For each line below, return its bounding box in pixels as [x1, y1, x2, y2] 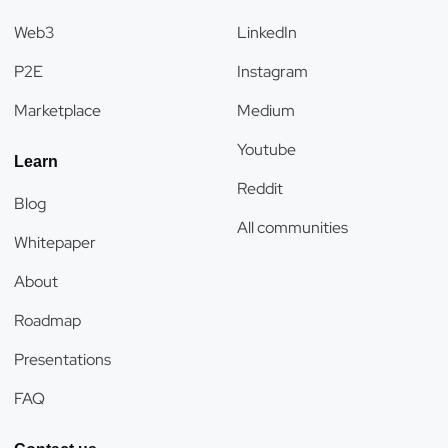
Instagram [237, 61, 308, 82]
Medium [237, 100, 295, 121]
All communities [237, 217, 348, 238]
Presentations [14, 349, 111, 370]
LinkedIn [237, 22, 297, 43]
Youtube [237, 139, 296, 160]
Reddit [237, 178, 283, 199]
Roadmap [14, 310, 81, 331]
